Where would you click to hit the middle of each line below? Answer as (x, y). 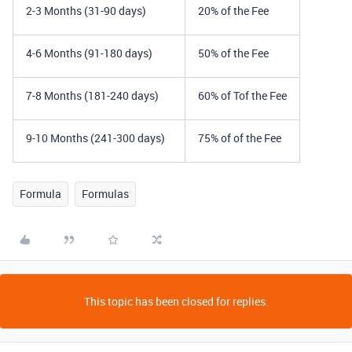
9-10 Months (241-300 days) (95, 138)
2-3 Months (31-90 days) (86, 11)
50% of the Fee (233, 53)
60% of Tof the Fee (242, 95)
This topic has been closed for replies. (176, 301)
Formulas (105, 194)
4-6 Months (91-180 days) (89, 53)
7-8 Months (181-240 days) (92, 95)
